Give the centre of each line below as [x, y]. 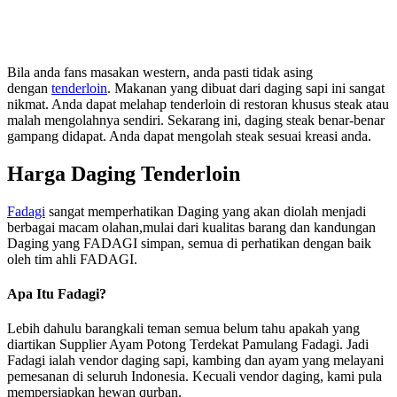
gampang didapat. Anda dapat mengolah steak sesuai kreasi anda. [189, 136]
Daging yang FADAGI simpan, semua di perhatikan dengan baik [189, 243]
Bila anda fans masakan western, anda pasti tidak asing [160, 72]
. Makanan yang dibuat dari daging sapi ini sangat [246, 88]
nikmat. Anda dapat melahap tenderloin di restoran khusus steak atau [198, 104]
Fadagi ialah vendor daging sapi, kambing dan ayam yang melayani [195, 361]
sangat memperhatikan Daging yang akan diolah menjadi [206, 211]
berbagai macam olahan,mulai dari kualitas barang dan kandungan [191, 227]
